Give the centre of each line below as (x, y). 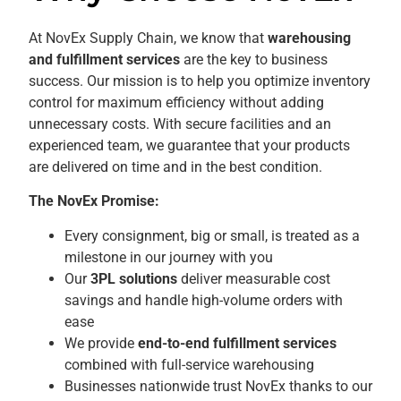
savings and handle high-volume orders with (204, 300)
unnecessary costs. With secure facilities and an (180, 124)
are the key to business (254, 59)
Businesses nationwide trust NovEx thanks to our (218, 386)
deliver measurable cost (254, 278)
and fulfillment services (104, 59)
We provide (101, 343)
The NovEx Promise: (94, 201)
